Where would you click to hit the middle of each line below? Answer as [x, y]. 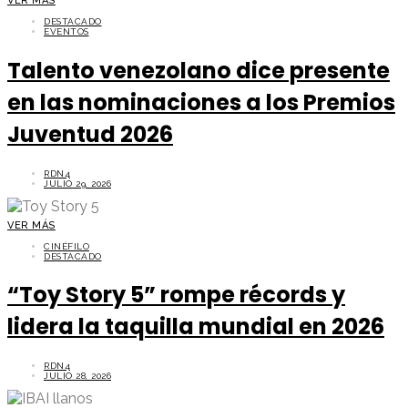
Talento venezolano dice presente [199, 70]
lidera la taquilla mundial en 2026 [196, 327]
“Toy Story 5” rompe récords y [176, 295]
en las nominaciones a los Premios [201, 102]
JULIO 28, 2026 [77, 376]
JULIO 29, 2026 [77, 183]
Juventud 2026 [90, 134]
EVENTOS [66, 31]
